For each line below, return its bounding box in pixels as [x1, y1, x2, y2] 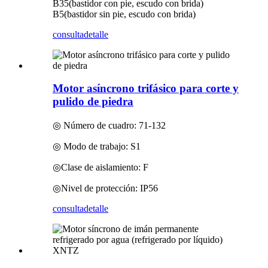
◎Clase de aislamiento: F [53, 162, 148, 173]
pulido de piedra [53, 95, 133, 108]
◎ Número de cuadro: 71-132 [53, 120, 166, 131]
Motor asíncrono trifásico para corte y [53, 82, 239, 95]
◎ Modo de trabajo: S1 [53, 141, 141, 152]
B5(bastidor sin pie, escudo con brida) [53, 8, 196, 19]
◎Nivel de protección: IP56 [53, 183, 158, 194]
